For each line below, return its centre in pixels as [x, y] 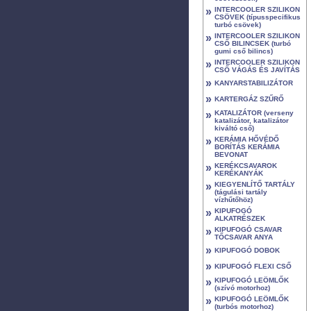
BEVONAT [231, 154]
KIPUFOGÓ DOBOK [247, 250]
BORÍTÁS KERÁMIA [247, 147]
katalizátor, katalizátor [252, 120]
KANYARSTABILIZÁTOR [254, 83]
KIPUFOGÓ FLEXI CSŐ [253, 266]
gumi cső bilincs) [244, 51]
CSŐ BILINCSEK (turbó [253, 43]
